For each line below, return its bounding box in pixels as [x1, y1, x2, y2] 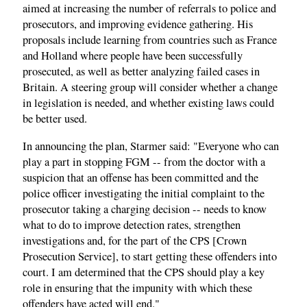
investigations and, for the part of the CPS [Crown [23, 232, 247, 248]
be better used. [23, 111, 87, 127]
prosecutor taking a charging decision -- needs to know [23, 201, 267, 217]
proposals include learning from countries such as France [23, 32, 277, 48]
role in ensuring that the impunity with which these [23, 280, 252, 295]
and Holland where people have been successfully [23, 48, 243, 64]
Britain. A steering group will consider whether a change [23, 79, 278, 95]
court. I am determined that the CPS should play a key [23, 264, 265, 280]
